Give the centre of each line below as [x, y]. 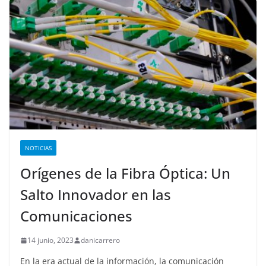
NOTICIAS [38, 148]
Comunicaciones [76, 216]
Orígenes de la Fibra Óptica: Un [125, 173]
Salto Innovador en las [96, 195]
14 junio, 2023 [50, 240]
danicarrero [100, 240]
